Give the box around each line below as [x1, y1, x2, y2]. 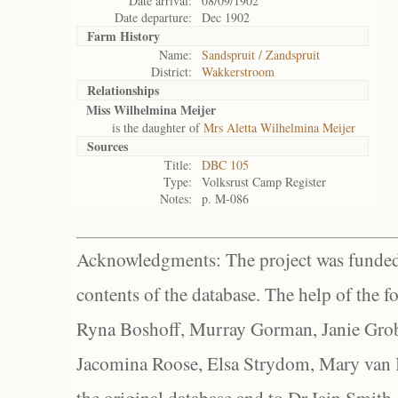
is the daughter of [86, 119, 203, 136]
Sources [87, 137, 128, 155]
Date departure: [115, 9, 192, 26]
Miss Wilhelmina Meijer [86, 100, 216, 119]
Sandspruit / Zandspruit [202, 46, 320, 63]
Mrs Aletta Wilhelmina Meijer [203, 119, 355, 136]
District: [151, 63, 192, 80]
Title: [164, 156, 192, 173]
